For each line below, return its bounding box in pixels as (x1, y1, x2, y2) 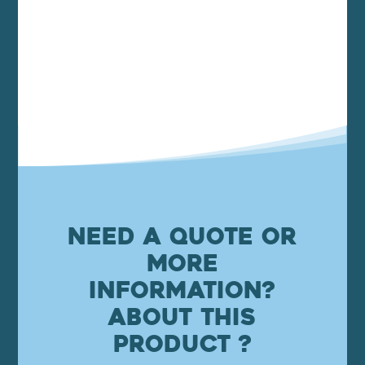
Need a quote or (68, 222, 297, 253)
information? (89, 275, 276, 306)
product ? (112, 329, 252, 360)
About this (108, 302, 257, 333)
